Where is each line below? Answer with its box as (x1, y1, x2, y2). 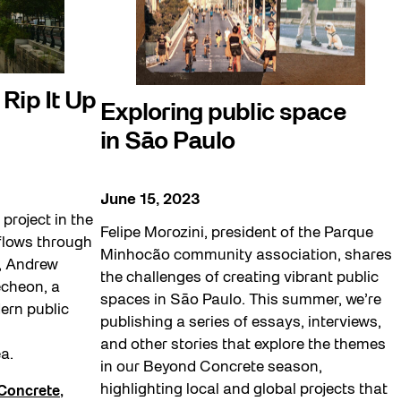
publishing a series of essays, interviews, (100, 315, 381, 329)
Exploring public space (100, 103, 347, 125)
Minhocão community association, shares (100, 248, 392, 262)
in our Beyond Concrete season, (100, 360, 322, 374)
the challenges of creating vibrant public (100, 270, 379, 285)
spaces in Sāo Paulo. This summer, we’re (100, 293, 381, 307)
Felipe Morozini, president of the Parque (100, 226, 373, 240)
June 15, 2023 (100, 192, 200, 207)
